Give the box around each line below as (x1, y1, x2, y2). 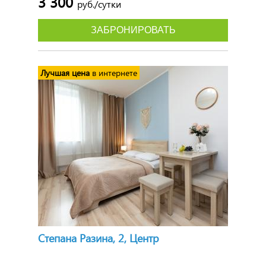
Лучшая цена (40, 67, 90, 78)
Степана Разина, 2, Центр (38, 230, 159, 245)
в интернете (90, 67, 137, 78)
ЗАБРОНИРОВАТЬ (90, 25, 176, 35)
